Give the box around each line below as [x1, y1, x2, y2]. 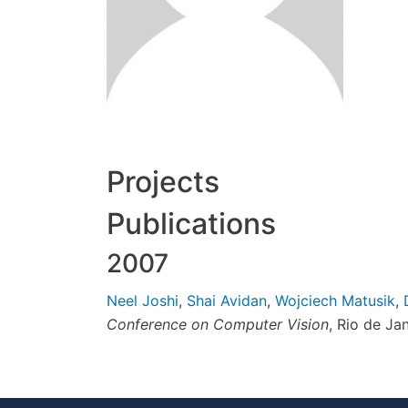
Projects [107, 164, 219, 200]
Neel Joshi [107, 291, 178, 310]
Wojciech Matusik [275, 291, 395, 310]
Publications [107, 206, 276, 242]
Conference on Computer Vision [107, 314, 329, 333]
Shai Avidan [187, 291, 267, 310]
